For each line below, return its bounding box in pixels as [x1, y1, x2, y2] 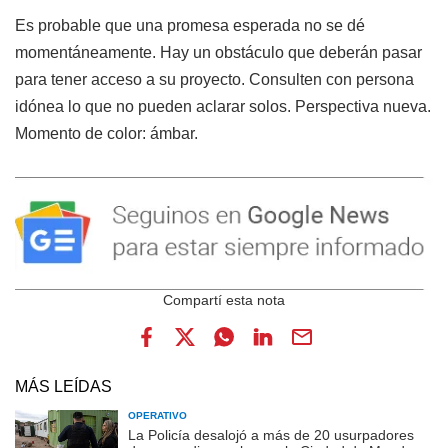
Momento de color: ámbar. [15, 124, 198, 142]
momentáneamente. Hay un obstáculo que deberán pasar [15, 43, 422, 61]
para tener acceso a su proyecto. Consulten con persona [15, 70, 414, 88]
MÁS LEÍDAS [15, 377, 112, 395]
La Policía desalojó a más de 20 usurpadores [128, 426, 414, 443]
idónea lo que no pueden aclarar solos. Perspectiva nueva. [15, 97, 431, 115]
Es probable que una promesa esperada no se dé [15, 16, 365, 34]
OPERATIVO [128, 409, 187, 421]
